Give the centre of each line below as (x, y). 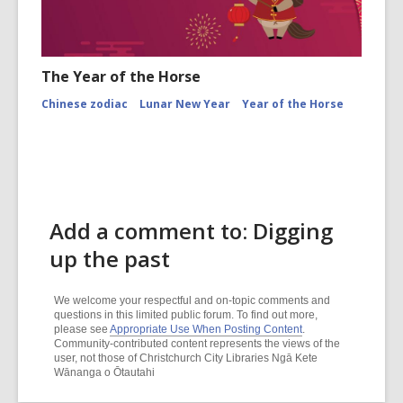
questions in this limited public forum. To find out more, (186, 315)
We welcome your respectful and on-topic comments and (192, 300)
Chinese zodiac (85, 104)
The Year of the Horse (121, 76)
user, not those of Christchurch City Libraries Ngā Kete (186, 358)
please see (82, 329)
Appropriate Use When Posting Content (206, 329)
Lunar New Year (185, 104)
